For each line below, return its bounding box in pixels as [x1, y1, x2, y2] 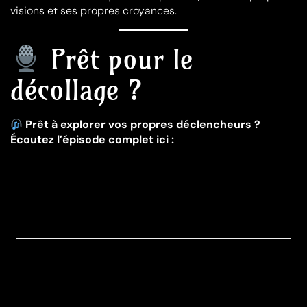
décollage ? [10, 73, 142, 108]
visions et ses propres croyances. [10, 3, 177, 19]
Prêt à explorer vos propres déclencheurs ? [23, 117, 261, 132]
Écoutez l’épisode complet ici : [10, 132, 174, 147]
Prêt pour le [41, 42, 193, 77]
